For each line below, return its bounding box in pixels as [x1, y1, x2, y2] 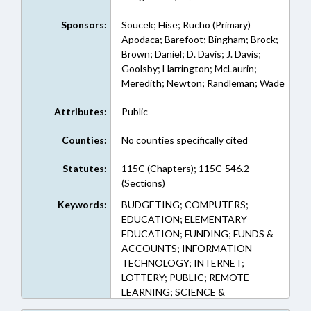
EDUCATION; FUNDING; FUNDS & [121, 228, 274, 239]
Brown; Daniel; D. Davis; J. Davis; [121, 48, 261, 60]
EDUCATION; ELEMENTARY [121, 213, 247, 225]
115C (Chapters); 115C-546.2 [121, 162, 249, 174]
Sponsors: [60, 19, 107, 31]
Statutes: [62, 162, 107, 174]
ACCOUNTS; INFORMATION [121, 242, 252, 254]
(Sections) [121, 177, 165, 189]
